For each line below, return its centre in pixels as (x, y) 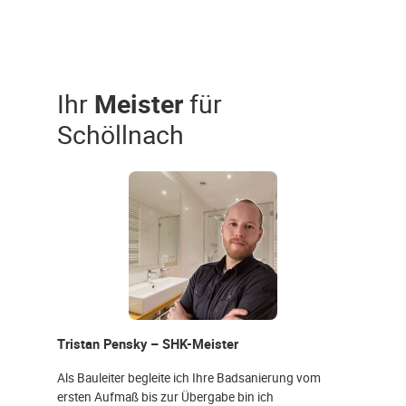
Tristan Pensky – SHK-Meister (148, 344)
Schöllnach (121, 135)
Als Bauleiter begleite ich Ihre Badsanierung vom (189, 377)
